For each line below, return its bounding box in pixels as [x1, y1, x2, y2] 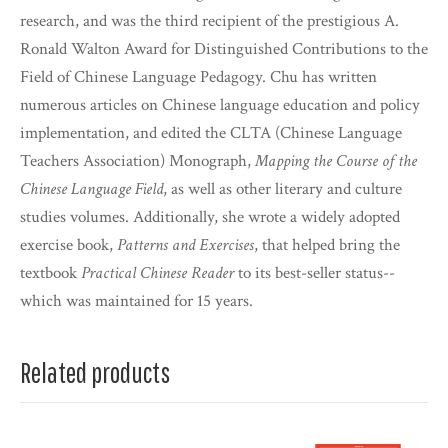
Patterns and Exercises [117, 233, 254, 256]
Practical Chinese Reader [81, 261, 234, 284]
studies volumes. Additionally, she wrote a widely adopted [20, 205, 400, 228]
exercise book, [20, 233, 117, 256]
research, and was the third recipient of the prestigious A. [20, 9, 399, 32]
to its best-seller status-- [234, 261, 395, 284]
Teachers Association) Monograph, [20, 149, 255, 172]
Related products [20, 355, 170, 389]
